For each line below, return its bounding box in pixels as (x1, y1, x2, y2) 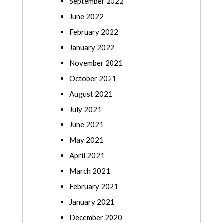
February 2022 (69, 27, 118, 37)
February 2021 (69, 182, 118, 191)
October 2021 (69, 74, 116, 83)
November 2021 (69, 58, 123, 68)
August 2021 (69, 89, 112, 99)
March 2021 (69, 166, 110, 176)
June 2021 (69, 120, 104, 129)
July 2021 (69, 105, 102, 114)
